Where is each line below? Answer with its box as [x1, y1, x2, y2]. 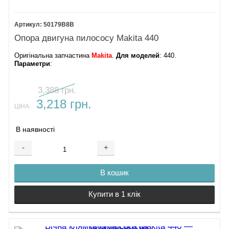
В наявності [16, 126, 55, 133]
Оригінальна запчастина [14, 52, 92, 59]
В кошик [100, 168, 129, 177]
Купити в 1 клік [88, 190, 141, 199]
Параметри [14, 60, 51, 67]
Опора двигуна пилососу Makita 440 [14, 33, 159, 43]
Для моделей [116, 52, 160, 59]
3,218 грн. [36, 97, 91, 111]
